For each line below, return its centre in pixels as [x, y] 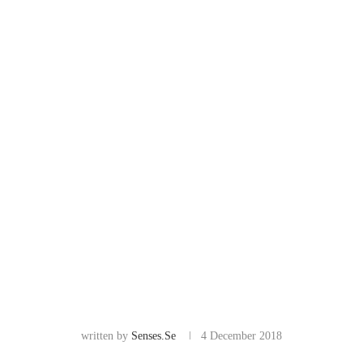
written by [106, 335]
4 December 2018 [241, 335]
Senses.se [154, 335]
